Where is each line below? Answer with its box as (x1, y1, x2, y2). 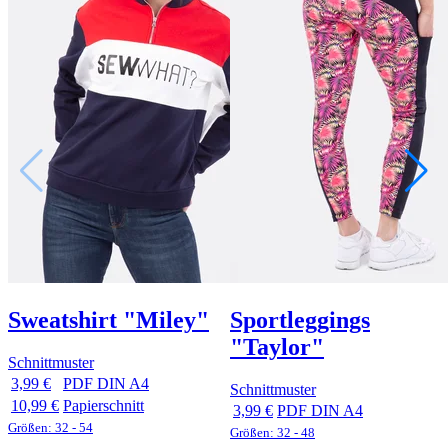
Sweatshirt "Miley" (8, 307, 209, 334)
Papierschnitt (63, 397, 144, 415)
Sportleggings (230, 307, 370, 334)
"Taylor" (230, 334, 324, 361)
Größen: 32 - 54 (8, 420, 93, 436)
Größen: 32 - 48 (230, 425, 315, 441)
